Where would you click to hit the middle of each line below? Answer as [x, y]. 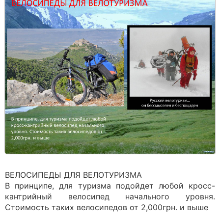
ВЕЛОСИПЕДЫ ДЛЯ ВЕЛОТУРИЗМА [73, 175]
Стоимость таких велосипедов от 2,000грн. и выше [107, 207]
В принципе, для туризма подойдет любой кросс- [110, 186]
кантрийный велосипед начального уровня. [110, 196]
